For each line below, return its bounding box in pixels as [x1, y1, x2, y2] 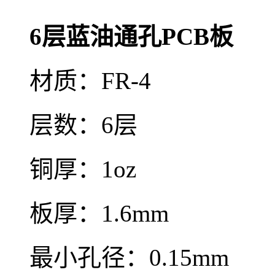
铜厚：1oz [29, 156, 136, 182]
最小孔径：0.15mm [29, 244, 229, 271]
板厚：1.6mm [29, 200, 169, 227]
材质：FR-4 [29, 68, 151, 94]
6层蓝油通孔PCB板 [29, 23, 233, 50]
